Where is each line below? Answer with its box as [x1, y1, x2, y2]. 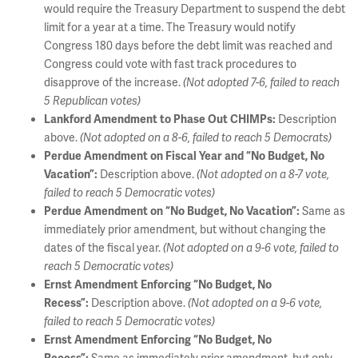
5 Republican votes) [44, 94, 141, 108]
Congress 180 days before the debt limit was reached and [44, 38, 332, 53]
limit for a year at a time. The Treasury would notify [44, 20, 296, 34]
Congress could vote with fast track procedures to [44, 57, 296, 71]
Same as [300, 204, 345, 218]
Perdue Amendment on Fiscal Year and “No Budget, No [44, 149, 324, 163]
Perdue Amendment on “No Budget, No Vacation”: [44, 205, 300, 218]
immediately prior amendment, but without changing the [44, 222, 326, 237]
